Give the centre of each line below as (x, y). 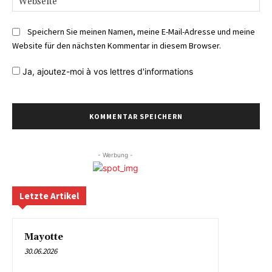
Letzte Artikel (49, 195)
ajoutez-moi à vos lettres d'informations (115, 71)
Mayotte (44, 237)
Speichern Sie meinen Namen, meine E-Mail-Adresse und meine (141, 32)
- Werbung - (115, 155)
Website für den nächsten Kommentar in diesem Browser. (117, 45)
